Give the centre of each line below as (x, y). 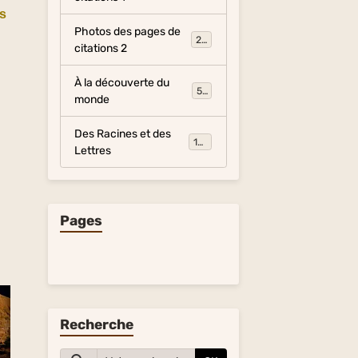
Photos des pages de (128, 31)
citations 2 (101, 48)
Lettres (93, 150)
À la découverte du (122, 82)
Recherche (96, 324)
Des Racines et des (123, 133)
